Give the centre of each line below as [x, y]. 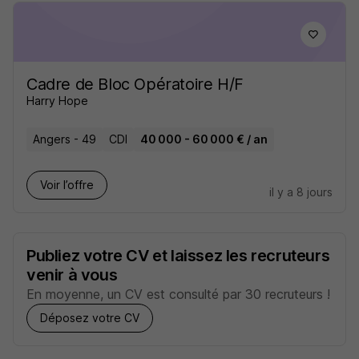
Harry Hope [57, 101]
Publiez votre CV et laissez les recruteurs [178, 256]
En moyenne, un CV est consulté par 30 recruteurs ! [178, 294]
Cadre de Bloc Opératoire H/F [135, 84]
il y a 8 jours [301, 192]
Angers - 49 [65, 139]
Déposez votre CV [90, 318]
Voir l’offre [67, 185]
